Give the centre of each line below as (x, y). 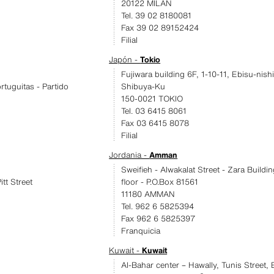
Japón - (125, 60)
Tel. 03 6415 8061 (154, 111)
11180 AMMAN (148, 194)
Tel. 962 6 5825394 (158, 206)
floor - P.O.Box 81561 (160, 182)
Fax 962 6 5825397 (158, 219)
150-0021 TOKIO (152, 99)
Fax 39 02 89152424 (160, 28)
